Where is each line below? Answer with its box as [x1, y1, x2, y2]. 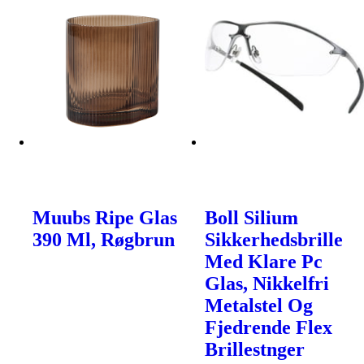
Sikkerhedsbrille [205, 228, 344, 250]
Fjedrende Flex [205, 316, 333, 338]
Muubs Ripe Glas [32, 206, 177, 228]
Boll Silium [205, 206, 299, 228]
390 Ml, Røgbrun [32, 228, 175, 250]
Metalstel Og [205, 294, 314, 316]
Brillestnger [205, 338, 305, 360]
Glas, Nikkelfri [205, 272, 330, 294]
